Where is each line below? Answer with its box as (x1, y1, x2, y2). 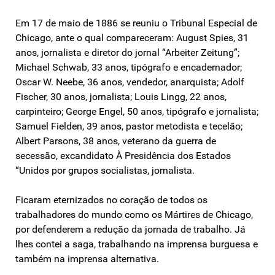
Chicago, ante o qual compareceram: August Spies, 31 (15, 31, 249, 44)
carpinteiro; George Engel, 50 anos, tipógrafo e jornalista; (15, 105, 258, 117)
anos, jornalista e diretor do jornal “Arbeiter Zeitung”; (15, 46, 239, 58)
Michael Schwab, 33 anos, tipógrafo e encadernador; (15, 61, 242, 73)
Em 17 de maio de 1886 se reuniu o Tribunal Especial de (15, 17, 257, 29)
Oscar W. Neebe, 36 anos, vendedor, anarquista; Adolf (15, 76, 244, 88)
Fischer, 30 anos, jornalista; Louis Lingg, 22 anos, (15, 90, 227, 103)
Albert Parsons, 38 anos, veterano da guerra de (15, 134, 216, 147)
